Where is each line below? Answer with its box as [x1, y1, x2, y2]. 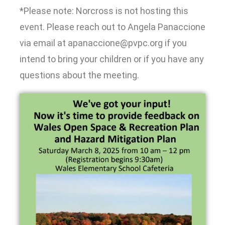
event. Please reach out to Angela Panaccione [20, 21, 205, 32]
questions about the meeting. [20, 69, 139, 80]
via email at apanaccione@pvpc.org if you [20, 37, 187, 48]
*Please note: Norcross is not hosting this [20, 5, 188, 16]
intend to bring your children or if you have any [20, 53, 204, 64]
